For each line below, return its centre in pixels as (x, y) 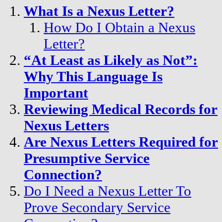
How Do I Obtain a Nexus (119, 27)
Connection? (63, 174)
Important (56, 92)
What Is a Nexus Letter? (99, 11)
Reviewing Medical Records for (121, 109)
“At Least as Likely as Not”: (111, 60)
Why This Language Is (93, 76)
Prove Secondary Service (97, 207)
